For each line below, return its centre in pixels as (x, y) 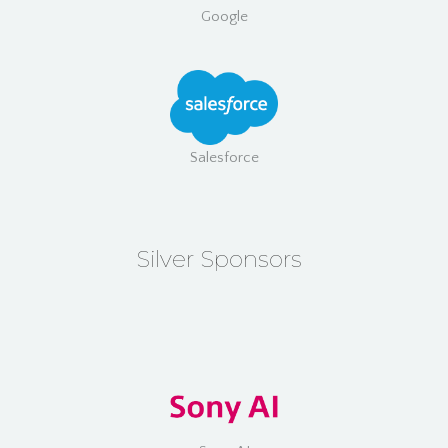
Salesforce (224, 158)
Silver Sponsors (219, 259)
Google (224, 17)
